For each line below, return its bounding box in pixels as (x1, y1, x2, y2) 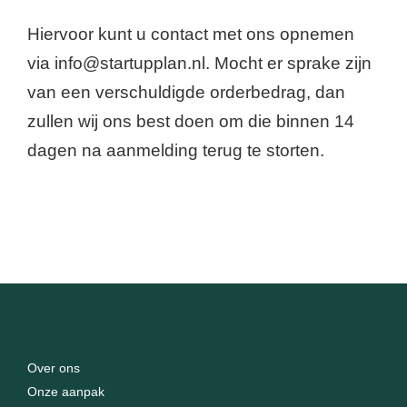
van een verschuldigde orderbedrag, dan (27, 83, 345, 103)
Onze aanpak (26, 384, 104, 400)
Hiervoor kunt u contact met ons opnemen (27, 25, 354, 45)
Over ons (26, 361, 80, 376)
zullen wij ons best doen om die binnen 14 (27, 112, 354, 132)
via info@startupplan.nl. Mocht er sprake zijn (27, 54, 372, 74)
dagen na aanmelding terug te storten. (27, 141, 324, 161)
